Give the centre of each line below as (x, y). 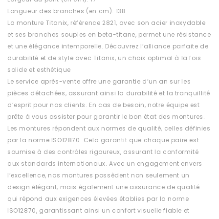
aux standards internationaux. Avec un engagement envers (105, 163)
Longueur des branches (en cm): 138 (67, 11)
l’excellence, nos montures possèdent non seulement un (99, 175)
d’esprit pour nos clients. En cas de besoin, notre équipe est (104, 105)
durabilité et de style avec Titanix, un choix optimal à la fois (104, 58)
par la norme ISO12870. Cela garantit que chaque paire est (103, 140)
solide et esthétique (39, 69)
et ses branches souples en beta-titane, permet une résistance (109, 34)
